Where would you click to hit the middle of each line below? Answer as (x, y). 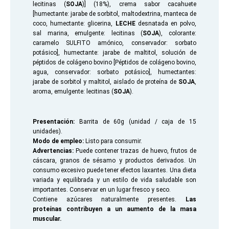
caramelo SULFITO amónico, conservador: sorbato (114, 43)
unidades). (48, 131)
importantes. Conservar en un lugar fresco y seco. (102, 190)
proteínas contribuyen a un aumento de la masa (114, 209)
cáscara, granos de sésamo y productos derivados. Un (114, 161)
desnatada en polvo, (167, 24)
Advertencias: (53, 151)
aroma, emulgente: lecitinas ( (73, 91)
